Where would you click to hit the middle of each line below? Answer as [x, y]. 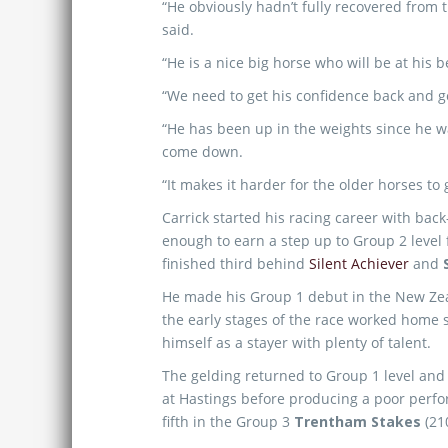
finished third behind [235, 263]
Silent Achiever [359, 263]
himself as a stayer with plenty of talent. [296, 342]
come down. [202, 151]
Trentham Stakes [357, 421]
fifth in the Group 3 [228, 421]
